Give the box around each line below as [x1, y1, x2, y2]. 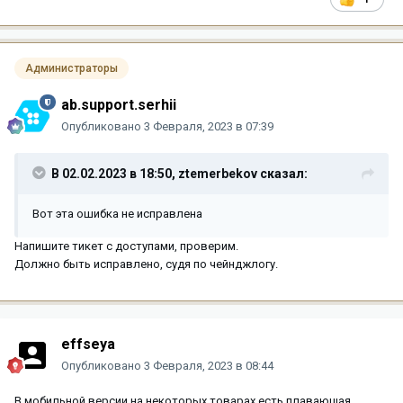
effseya [61, 335, 115, 353]
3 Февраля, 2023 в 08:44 [144, 358, 273, 372]
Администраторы [25, 61, 118, 75]
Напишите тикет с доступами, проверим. [14, 238, 238, 253]
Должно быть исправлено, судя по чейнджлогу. [14, 256, 278, 271]
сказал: [257, 166, 308, 181]
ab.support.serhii [61, 95, 176, 113]
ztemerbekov [178, 166, 257, 181]
